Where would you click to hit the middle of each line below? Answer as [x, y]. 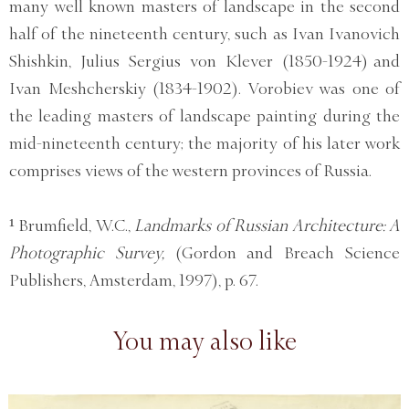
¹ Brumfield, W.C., [72, 225]
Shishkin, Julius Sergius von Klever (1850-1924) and [204, 61]
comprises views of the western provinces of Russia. [190, 170]
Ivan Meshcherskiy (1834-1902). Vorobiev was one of [204, 88]
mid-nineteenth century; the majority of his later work [204, 143]
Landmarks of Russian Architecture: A [267, 225]
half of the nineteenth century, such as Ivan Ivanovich [204, 33]
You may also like [204, 341]
